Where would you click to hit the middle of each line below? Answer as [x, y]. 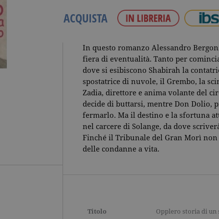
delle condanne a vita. [121, 149]
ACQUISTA [86, 18]
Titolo [97, 211]
